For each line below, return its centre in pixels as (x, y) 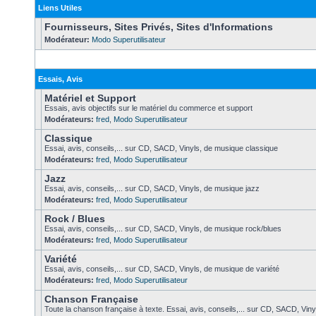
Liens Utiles (60, 8)
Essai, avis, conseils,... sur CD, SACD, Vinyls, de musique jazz (152, 188)
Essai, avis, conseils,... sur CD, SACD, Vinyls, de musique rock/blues (163, 229)
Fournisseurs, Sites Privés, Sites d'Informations (159, 27)
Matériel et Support (90, 98)
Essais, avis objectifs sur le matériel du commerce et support (148, 108)
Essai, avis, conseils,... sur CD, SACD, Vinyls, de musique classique (161, 148)
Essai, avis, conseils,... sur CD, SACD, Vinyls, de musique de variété (162, 269)
